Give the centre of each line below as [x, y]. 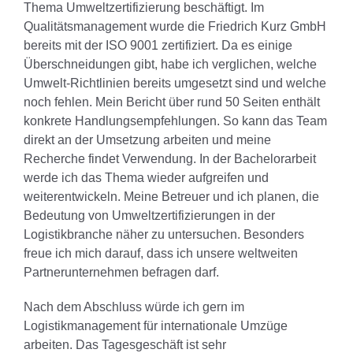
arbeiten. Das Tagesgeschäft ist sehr [125, 344]
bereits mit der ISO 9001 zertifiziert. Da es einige [158, 45]
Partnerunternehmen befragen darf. [121, 272]
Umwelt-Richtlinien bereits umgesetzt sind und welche [175, 83]
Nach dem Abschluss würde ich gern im [134, 307]
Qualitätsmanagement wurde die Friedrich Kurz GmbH [175, 26]
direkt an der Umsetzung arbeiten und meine [147, 139]
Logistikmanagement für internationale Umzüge [156, 325]
